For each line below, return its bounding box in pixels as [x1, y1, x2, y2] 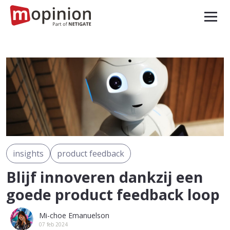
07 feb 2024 [39, 220, 68, 228]
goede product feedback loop [6, 184, 220, 205]
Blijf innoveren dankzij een [6, 167, 203, 187]
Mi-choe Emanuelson [39, 210, 109, 220]
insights [13, 148, 44, 160]
